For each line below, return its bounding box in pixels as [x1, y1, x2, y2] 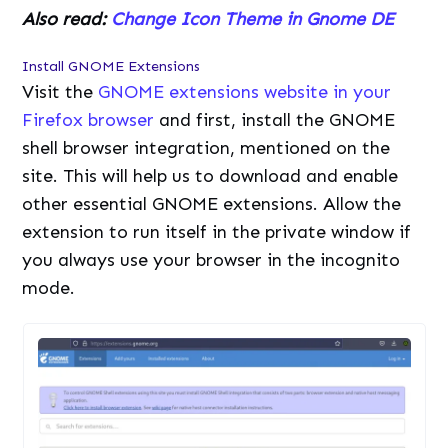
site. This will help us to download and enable [22, 164, 399, 187]
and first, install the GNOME [154, 108, 396, 131]
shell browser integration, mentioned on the [22, 136, 391, 159]
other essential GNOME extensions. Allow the [22, 192, 402, 215]
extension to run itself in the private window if [22, 220, 412, 243]
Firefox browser [22, 108, 155, 131]
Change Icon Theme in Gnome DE [111, 7, 395, 30]
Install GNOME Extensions [22, 56, 201, 75]
